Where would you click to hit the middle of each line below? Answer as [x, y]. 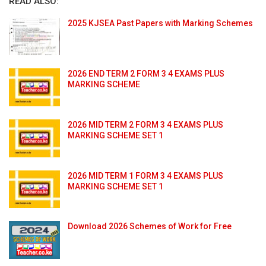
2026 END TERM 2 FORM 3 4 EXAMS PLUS [146, 74]
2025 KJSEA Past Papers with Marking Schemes [160, 23]
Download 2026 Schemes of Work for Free [150, 227]
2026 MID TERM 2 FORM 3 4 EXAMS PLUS [145, 124]
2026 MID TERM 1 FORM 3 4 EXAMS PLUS [145, 175]
